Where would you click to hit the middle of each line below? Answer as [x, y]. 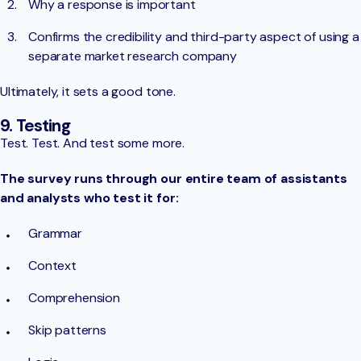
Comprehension [74, 298]
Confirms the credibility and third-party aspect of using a [194, 37]
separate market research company [133, 56]
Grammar [55, 234]
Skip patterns [67, 330]
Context [52, 266]
